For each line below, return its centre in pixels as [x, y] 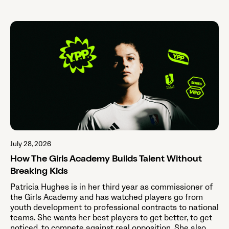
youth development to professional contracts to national [114, 208]
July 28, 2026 [31, 144]
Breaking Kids [39, 172]
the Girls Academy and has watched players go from [107, 198]
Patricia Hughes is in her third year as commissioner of [111, 187]
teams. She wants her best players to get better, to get [111, 218]
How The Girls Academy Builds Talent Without [106, 160]
